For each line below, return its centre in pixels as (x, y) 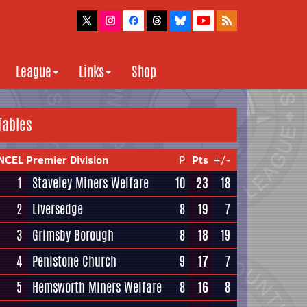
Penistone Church (74, 261)
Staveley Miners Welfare (90, 183)
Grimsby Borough (73, 235)
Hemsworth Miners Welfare (97, 287)
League (34, 72)
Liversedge (58, 209)
